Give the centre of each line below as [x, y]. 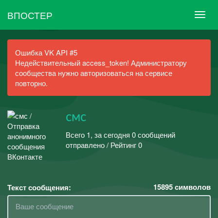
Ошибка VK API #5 [46, 52]
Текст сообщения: [39, 187]
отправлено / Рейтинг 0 [104, 145]
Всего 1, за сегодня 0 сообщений [120, 134]
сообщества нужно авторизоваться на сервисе [94, 73]
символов [192, 187]
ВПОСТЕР [30, 15]
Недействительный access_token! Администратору [101, 63]
